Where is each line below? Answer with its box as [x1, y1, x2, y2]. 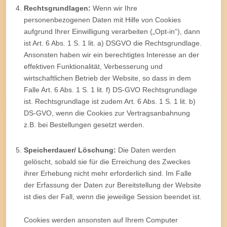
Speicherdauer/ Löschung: [24, 145, 116, 154]
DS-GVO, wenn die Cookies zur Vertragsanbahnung [24, 108, 190, 117]
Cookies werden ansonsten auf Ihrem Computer [24, 215, 178, 224]
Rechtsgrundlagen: [24, 4, 91, 12]
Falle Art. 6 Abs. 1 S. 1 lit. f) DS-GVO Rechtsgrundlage [24, 85, 197, 94]
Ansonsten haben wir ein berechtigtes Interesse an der [24, 50, 199, 59]
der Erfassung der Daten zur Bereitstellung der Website [24, 180, 201, 189]
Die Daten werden [116, 145, 176, 154]
